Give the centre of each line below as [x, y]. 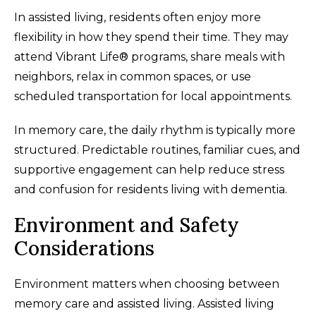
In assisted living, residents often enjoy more [138, 18]
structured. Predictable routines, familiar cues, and [157, 150]
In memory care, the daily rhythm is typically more [155, 130]
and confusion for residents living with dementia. [151, 190]
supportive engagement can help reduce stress [149, 170]
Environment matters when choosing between [147, 284]
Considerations [84, 249]
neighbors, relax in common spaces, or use [133, 77]
